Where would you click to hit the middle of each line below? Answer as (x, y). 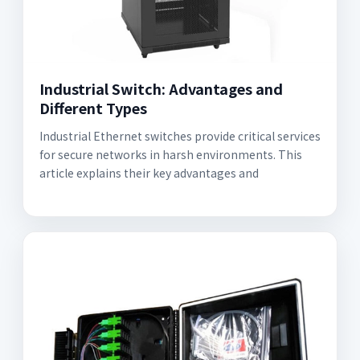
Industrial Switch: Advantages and (161, 88)
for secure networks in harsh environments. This (171, 154)
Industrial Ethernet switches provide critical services (180, 136)
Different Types (93, 108)
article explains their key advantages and (149, 173)
